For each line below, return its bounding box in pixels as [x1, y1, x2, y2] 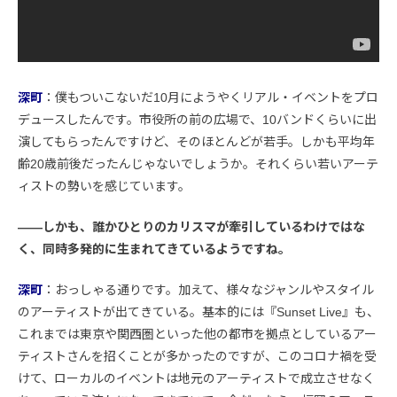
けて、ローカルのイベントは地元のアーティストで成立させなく [18, 371, 375, 386]
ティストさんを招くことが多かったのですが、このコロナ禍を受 [18, 349, 377, 364]
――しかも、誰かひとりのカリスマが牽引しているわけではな [18, 220, 365, 235]
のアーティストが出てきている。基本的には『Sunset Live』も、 [18, 305, 379, 320]
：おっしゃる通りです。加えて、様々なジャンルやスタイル [43, 283, 374, 298]
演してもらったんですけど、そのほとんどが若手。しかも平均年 [18, 135, 375, 150]
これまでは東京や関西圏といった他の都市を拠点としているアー [18, 327, 377, 342]
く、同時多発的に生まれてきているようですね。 [18, 242, 291, 257]
